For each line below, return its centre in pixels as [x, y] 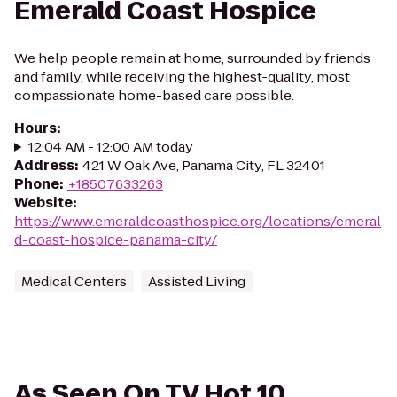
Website [43, 202]
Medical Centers [74, 281]
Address [44, 165]
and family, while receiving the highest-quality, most [182, 77]
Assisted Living [197, 281]
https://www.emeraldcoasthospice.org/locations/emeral [198, 221]
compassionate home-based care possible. [154, 95]
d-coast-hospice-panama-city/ [116, 240]
